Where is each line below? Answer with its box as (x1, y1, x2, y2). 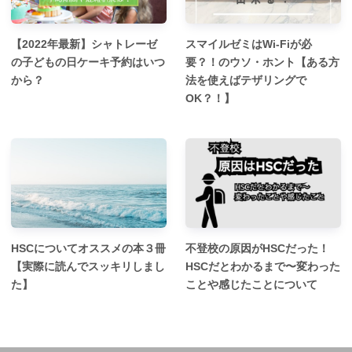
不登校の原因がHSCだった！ (185, 242, 329, 255)
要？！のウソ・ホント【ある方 (185, 56, 339, 69)
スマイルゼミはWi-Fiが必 (185, 38, 312, 51)
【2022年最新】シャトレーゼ (11, 38, 158, 51)
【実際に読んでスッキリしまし (11, 260, 166, 273)
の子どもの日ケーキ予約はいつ (11, 56, 166, 69)
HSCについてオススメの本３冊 (11, 242, 167, 255)
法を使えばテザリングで (185, 74, 306, 87)
